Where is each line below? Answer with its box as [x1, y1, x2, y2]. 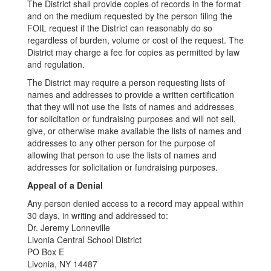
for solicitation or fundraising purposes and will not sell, [27, 113, 236, 125]
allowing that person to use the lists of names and [27, 149, 217, 161]
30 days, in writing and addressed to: [27, 209, 168, 221]
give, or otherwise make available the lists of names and [27, 125, 241, 137]
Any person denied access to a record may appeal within [27, 197, 244, 209]
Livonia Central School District [27, 233, 142, 246]
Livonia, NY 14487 [27, 258, 97, 270]
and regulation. [27, 58, 85, 70]
